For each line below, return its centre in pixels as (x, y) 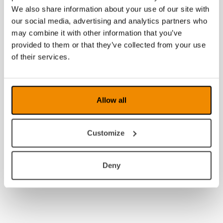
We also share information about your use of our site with (111, 9)
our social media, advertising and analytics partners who (109, 21)
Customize (106, 133)
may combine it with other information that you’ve (97, 33)
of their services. (41, 57)
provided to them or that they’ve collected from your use (109, 45)
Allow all (111, 100)
